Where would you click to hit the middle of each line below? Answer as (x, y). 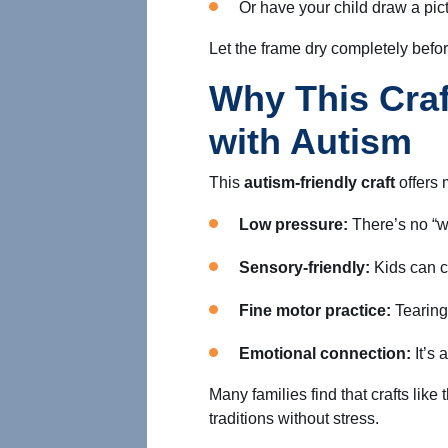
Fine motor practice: (315, 310)
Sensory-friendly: (304, 267)
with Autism (310, 141)
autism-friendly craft (319, 182)
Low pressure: (293, 224)
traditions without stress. (294, 418)
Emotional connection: (325, 353)
